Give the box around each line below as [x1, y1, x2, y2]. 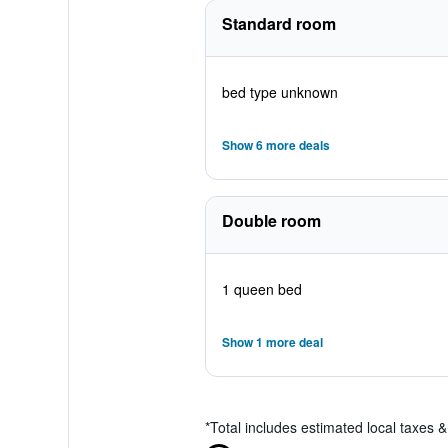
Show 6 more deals [221, 136, 330, 154]
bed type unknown [221, 82, 338, 102]
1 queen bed [221, 279, 302, 299]
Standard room [221, 12, 336, 35]
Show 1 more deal [221, 333, 323, 351]
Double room [221, 209, 321, 232]
